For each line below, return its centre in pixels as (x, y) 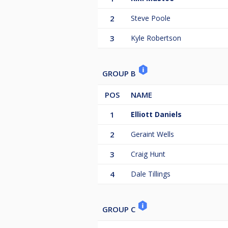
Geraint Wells (152, 134)
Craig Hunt (148, 154)
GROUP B (120, 74)
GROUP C (120, 209)
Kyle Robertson (156, 38)
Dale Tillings (151, 174)
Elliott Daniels (156, 115)
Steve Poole (151, 18)
